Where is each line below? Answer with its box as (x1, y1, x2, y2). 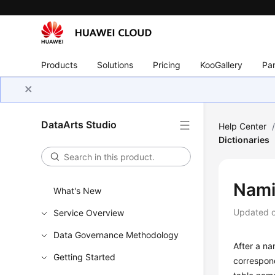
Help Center (219, 121, 267, 131)
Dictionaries (219, 134, 270, 145)
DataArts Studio (41, 118, 117, 131)
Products (41, 59, 78, 70)
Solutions (97, 59, 134, 70)
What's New (53, 185, 102, 196)
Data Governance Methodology (53, 230, 179, 240)
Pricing (153, 59, 181, 70)
